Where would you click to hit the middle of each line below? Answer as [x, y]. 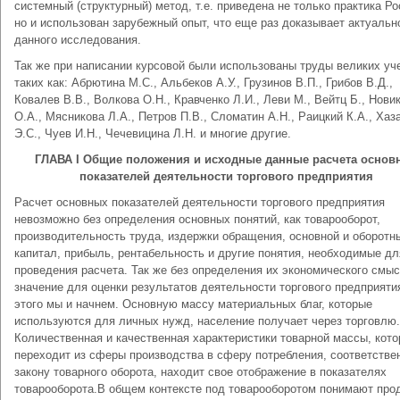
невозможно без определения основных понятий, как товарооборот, [197, 219]
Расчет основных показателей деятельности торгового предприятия [200, 202]
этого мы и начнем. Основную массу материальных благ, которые [193, 304]
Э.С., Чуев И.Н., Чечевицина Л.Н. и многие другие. [153, 133]
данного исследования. [78, 40]
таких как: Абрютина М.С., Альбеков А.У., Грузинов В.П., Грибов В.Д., [204, 83]
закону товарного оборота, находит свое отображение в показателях [200, 372]
